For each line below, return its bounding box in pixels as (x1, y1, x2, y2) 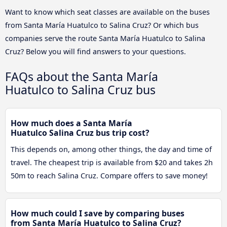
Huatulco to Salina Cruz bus (5, 81, 156, 98)
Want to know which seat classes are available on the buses (5, 7, 210, 17)
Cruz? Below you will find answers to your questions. (5, 46, 186, 56)
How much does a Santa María (11, 117, 132, 129)
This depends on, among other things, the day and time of (11, 144, 212, 154)
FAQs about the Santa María (5, 68, 158, 85)
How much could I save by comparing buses (11, 207, 184, 219)
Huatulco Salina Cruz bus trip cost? (11, 127, 149, 138)
